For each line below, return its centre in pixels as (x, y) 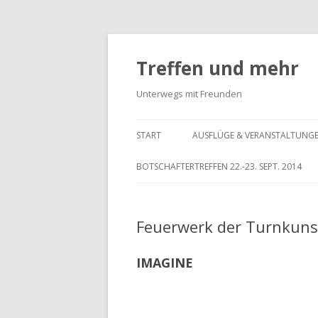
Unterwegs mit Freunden (189, 94)
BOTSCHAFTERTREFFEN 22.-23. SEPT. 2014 (219, 166)
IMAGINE (165, 263)
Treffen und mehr (218, 68)
